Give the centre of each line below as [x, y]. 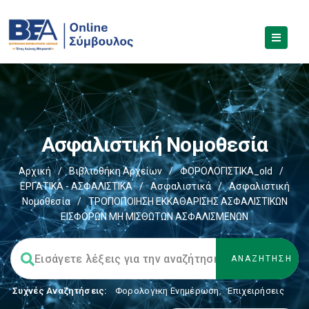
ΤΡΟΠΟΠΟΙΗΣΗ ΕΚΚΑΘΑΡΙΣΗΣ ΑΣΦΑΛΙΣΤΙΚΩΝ [188, 201]
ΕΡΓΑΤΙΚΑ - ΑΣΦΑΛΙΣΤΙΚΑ [76, 186]
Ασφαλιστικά [180, 186]
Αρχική [35, 171]
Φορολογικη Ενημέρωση [167, 291]
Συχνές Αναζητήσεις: [60, 291]
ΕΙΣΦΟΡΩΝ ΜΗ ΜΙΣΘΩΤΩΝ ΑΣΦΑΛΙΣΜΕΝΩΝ [154, 217]
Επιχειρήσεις [256, 291]
